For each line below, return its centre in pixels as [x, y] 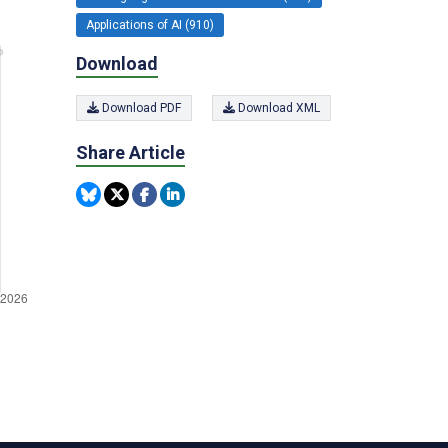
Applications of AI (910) [150, 24]
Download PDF [140, 108]
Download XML [277, 108]
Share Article [130, 152]
